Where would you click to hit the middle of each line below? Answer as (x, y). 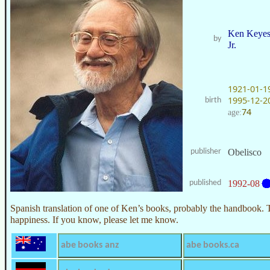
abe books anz (90, 245)
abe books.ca (213, 245)
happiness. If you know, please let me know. (94, 219)
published (205, 183)
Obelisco (245, 152)
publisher (206, 151)
